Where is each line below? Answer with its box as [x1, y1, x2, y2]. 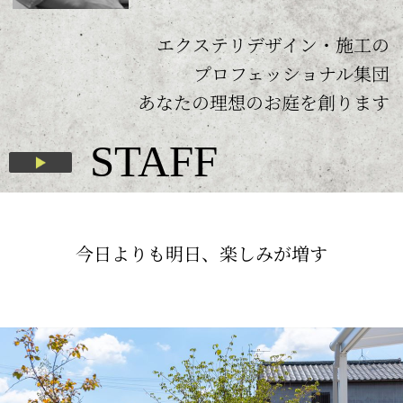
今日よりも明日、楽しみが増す [76, 239, 327, 266]
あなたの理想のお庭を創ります [138, 89, 390, 116]
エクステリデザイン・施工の [157, 31, 390, 58]
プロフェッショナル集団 [193, 60, 390, 87]
